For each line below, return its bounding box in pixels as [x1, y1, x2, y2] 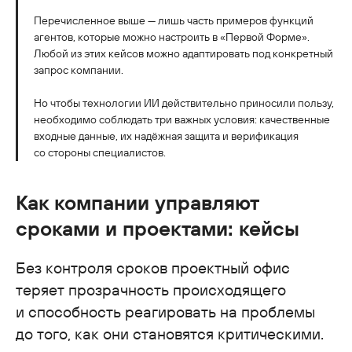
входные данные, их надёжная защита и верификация [34, 128, 299, 143]
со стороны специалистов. [34, 145, 166, 159]
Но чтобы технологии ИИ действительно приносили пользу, [34, 95, 334, 110]
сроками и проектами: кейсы [16, 214, 299, 241]
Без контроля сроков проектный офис [16, 257, 290, 277]
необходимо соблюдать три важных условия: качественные [34, 112, 330, 126]
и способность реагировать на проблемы [16, 301, 315, 321]
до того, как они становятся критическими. [16, 323, 324, 343]
